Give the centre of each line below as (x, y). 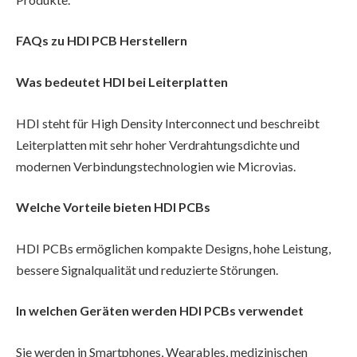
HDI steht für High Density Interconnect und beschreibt (168, 123)
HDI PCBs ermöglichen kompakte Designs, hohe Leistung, (173, 248)
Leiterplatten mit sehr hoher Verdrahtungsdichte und (158, 144)
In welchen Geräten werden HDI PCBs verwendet (160, 311)
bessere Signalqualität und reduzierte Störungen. (147, 269)
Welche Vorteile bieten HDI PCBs (113, 207)
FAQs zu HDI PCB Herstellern (102, 41)
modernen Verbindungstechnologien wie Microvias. (156, 166)
